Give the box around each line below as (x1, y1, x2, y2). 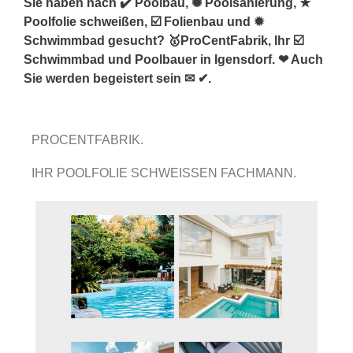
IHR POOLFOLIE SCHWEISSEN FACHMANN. (32, 165, 303, 180)
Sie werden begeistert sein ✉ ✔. (24, 71, 211, 85)
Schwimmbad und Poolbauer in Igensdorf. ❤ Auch (24, 52, 323, 66)
